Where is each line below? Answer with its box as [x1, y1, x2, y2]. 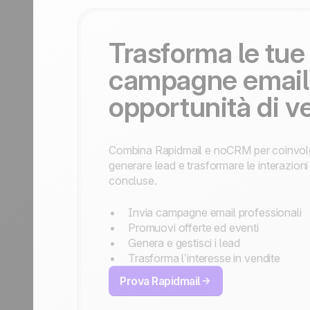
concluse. [109, 174, 157, 188]
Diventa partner [86, 21, 161, 35]
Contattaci [86, 6, 137, 20]
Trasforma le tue [109, 36, 305, 70]
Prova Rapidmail [120, 274, 201, 288]
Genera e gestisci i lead [128, 236, 241, 250]
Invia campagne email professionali [128, 206, 302, 219]
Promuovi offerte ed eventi [128, 221, 259, 235]
